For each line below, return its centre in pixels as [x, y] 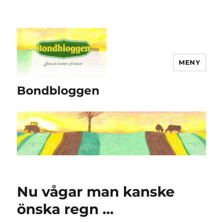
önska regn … [65, 209]
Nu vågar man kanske [96, 192]
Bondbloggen [58, 90]
